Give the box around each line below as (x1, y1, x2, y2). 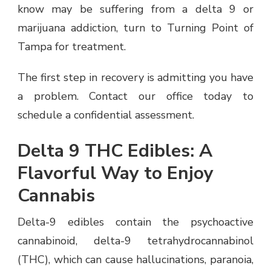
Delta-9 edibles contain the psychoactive (18, 214, 253, 229)
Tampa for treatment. (18, 39, 126, 54)
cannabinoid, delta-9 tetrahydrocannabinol (18, 233, 253, 248)
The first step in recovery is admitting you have (18, 70, 253, 85)
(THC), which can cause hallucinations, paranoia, (18, 252, 253, 267)
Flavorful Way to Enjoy (18, 160, 214, 186)
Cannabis (18, 183, 95, 208)
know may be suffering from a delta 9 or (18, 2, 253, 16)
